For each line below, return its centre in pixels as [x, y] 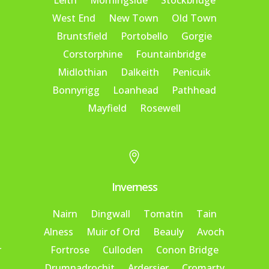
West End [74, 18]
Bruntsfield [82, 36]
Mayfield [107, 108]
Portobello [145, 36]
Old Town [194, 18]
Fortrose [70, 249]
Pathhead [194, 90]
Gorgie [197, 36]
